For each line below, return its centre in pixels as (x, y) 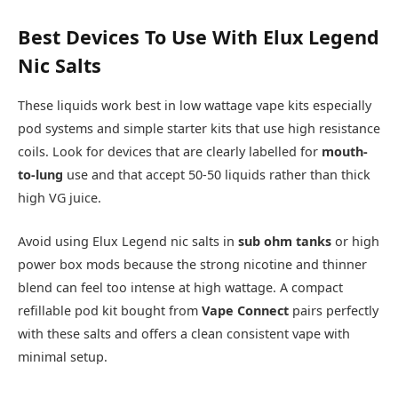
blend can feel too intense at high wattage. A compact (180, 287)
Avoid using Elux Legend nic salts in (128, 241)
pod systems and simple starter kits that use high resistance (199, 129)
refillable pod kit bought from (110, 310)
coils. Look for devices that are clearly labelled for (170, 152)
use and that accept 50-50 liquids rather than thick (217, 175)
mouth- (345, 152)
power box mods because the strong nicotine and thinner (192, 264)
